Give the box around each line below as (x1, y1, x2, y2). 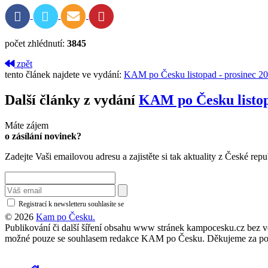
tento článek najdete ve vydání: (5, 69, 124, 80)
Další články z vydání (5, 92, 139, 108)
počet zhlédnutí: (5, 38, 67, 49)
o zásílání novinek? (5, 131, 81, 142)
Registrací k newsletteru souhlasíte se (17, 200, 126, 209)
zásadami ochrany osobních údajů (129, 200, 224, 209)
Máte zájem (5, 120, 48, 131)
